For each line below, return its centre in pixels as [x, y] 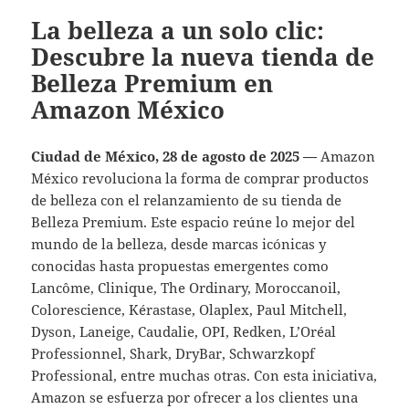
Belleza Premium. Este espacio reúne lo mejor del [194, 221]
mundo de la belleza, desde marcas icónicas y [179, 243]
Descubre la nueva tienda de [203, 56]
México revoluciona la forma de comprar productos [200, 178]
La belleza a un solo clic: [178, 30]
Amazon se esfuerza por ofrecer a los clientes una [195, 397]
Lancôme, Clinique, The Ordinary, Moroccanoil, [186, 287]
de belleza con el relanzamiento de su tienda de [187, 199]
